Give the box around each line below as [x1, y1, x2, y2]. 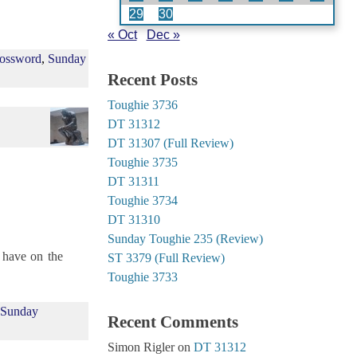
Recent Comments [107, 312, 238, 331]
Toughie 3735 [107, 155, 178, 169]
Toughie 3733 [107, 269, 178, 284]
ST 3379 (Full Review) [107, 250, 225, 265]
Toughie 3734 [107, 193, 178, 207]
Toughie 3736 [107, 97, 178, 112]
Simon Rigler [107, 339, 175, 354]
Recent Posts [107, 69, 198, 88]
